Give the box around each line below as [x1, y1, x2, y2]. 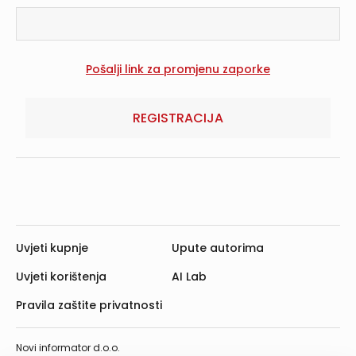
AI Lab [172, 269, 207, 285]
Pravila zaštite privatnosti [16, 297, 162, 314]
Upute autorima [172, 240, 264, 257]
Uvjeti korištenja [16, 269, 106, 285]
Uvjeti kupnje [16, 240, 88, 257]
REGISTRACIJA [133, 108, 223, 127]
